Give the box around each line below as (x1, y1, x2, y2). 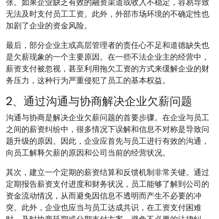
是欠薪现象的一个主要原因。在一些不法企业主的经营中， (6, 51, 209, 63)
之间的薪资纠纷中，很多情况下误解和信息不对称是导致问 (6, 124, 209, 135)
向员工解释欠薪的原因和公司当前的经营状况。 (6, 147, 170, 158)
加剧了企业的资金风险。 (6, 20, 92, 31)
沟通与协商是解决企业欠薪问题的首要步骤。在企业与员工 (6, 112, 209, 123)
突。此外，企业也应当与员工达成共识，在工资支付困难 (6, 202, 201, 213)
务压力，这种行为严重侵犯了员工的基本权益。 (6, 75, 170, 86)
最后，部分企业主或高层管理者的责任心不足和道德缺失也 (6, 40, 209, 51)
